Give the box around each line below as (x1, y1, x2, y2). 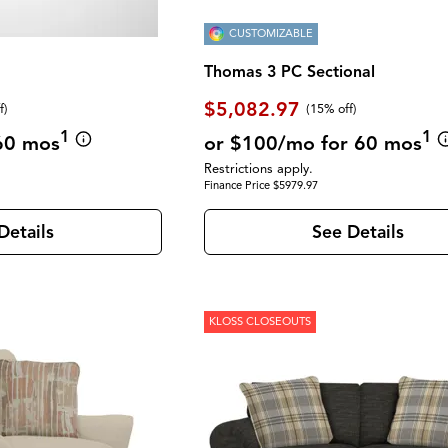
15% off (310, 101, 354, 118)
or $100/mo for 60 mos (204, 130, 423, 156)
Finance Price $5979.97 (204, 177, 319, 192)
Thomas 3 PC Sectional (204, 62, 376, 83)
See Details (311, 220, 404, 243)
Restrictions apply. (204, 160, 314, 177)
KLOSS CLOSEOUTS (209, 314, 312, 329)
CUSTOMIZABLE (229, 26, 314, 41)
